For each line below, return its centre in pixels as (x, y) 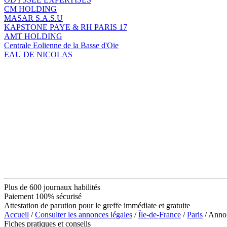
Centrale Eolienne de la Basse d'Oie (61, 45)
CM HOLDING (30, 9)
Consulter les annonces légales (84, 214)
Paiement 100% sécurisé (43, 196)
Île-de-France (160, 214)
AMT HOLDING (33, 36)
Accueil (16, 214)
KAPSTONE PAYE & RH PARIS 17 (66, 27)
